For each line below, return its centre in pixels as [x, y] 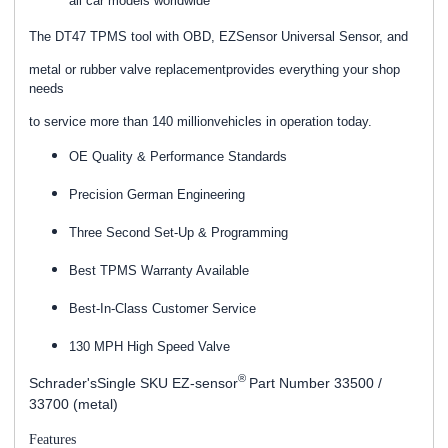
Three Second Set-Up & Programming [178, 232]
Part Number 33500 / [315, 382]
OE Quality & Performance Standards [178, 156]
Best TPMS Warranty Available [159, 270]
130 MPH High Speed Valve [149, 346]
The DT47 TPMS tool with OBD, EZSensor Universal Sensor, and [218, 36]
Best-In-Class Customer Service [162, 308]
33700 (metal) [73, 403]
